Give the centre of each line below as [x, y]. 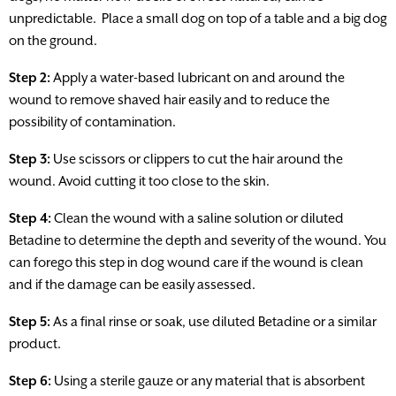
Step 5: [30, 322]
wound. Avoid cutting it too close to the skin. [139, 181]
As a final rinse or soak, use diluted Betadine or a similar [213, 322]
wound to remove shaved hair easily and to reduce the [169, 100]
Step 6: [30, 381]
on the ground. [53, 41]
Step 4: [30, 218]
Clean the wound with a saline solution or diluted [198, 218]
